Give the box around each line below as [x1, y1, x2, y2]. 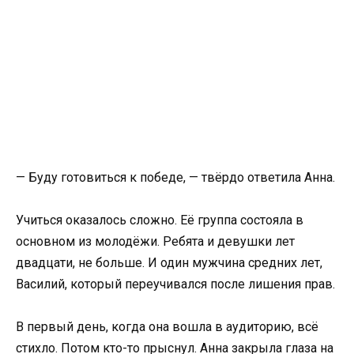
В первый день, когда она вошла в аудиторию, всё [16, 319, 318, 335]
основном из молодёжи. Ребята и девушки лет [16, 234, 295, 250]
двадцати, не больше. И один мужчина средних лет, [16, 255, 322, 271]
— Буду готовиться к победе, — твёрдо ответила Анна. [16, 169, 335, 185]
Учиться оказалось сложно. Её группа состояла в [16, 213, 303, 228]
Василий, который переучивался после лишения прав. [16, 277, 335, 292]
